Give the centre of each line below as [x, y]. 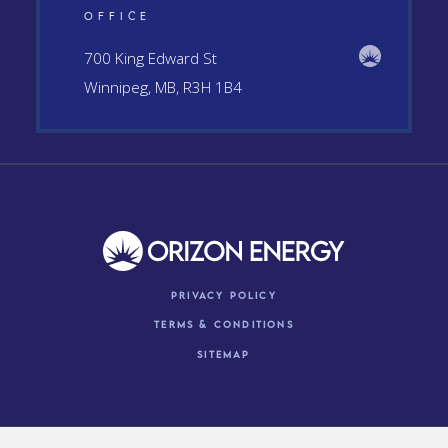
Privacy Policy [224, 294]
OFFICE [117, 15]
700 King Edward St [151, 59]
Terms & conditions [224, 324]
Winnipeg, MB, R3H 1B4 [163, 88]
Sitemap [224, 353]
